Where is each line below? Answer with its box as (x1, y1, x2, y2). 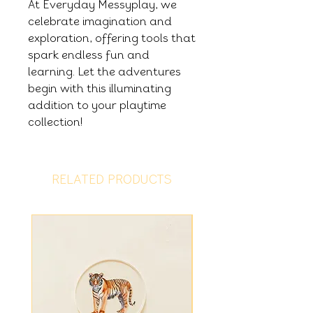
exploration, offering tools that (28, 31, 196, 45)
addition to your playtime (28, 98, 166, 112)
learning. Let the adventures (28, 64, 181, 78)
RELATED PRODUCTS (52, 171, 172, 187)
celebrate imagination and (28, 14, 172, 28)
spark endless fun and (28, 48, 150, 61)
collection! (28, 115, 83, 129)
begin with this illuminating (28, 81, 171, 95)
